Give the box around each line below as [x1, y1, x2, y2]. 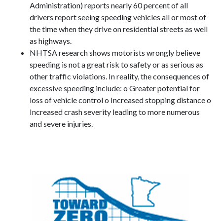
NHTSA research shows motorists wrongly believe [30, 48, 200, 57]
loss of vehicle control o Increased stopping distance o [30, 95, 211, 105]
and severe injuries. [30, 119, 93, 128]
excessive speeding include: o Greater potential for [30, 83, 200, 93]
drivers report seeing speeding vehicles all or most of [30, 12, 206, 22]
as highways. [30, 36, 72, 45]
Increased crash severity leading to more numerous [30, 107, 200, 116]
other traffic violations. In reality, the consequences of [30, 72, 209, 81]
